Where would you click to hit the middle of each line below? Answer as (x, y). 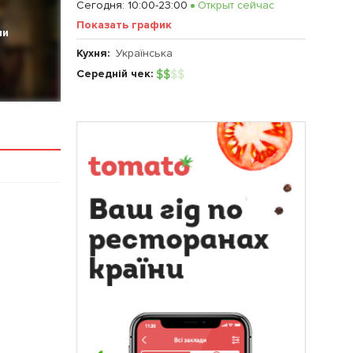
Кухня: (96, 53)
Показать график (124, 25)
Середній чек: (116, 74)
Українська (144, 53)
